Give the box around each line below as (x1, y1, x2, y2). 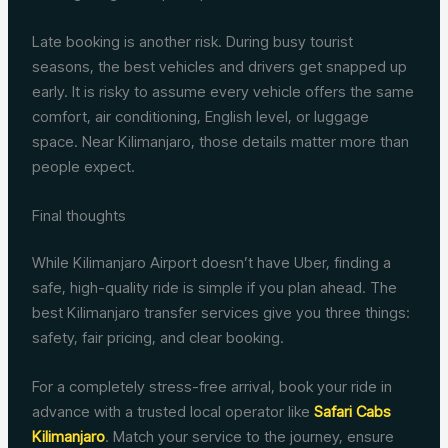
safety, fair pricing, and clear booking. (32, 328, 285, 348)
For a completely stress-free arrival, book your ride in (32, 377, 393, 397)
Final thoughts (32, 205, 127, 225)
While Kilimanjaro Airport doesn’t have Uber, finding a (32, 253, 392, 273)
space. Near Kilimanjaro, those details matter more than (32, 131, 410, 151)
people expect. (32, 156, 136, 176)
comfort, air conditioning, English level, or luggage (32, 106, 370, 126)
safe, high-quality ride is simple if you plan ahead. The (32, 278, 398, 298)
